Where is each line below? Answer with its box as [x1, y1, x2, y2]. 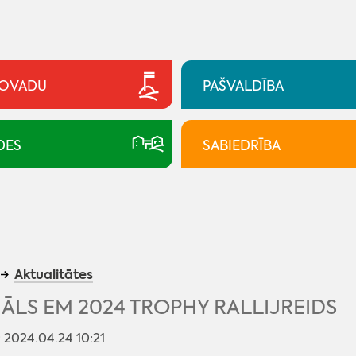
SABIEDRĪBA [202, 136, 281, 154]
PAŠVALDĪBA [202, 76, 284, 95]
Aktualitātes [14, 265, 93, 284]
